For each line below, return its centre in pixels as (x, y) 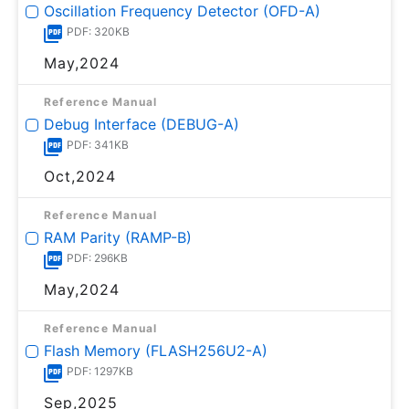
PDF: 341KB (98, 144)
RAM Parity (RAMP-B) (118, 237)
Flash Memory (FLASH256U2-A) (156, 350)
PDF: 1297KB (100, 371)
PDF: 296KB (97, 257)
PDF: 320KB (98, 31)
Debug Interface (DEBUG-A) (142, 124)
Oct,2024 (80, 176)
